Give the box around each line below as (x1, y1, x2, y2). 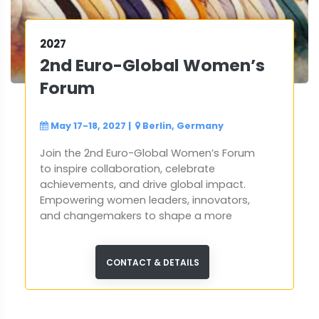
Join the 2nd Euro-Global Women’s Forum (40, 146, 255, 161)
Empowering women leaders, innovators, (40, 193, 250, 208)
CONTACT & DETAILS (105, 256, 199, 269)
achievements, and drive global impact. (40, 177, 246, 192)
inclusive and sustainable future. (40, 224, 206, 239)
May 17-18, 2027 (51, 120, 126, 132)
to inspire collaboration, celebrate (40, 162, 215, 177)
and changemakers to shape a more (40, 209, 232, 224)
